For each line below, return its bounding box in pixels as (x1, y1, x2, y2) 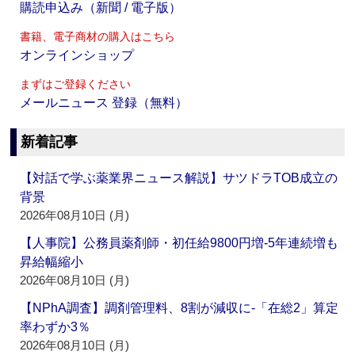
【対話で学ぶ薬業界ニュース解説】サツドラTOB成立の (20, 171, 338, 185)
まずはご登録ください (20, 78, 132, 91)
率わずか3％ (20, 320, 91, 334)
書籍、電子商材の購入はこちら (20, 30, 176, 44)
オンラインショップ (20, 48, 135, 63)
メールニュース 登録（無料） (20, 96, 189, 110)
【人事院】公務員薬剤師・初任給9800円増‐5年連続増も (20, 236, 339, 250)
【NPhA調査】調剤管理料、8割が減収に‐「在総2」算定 (20, 301, 339, 315)
